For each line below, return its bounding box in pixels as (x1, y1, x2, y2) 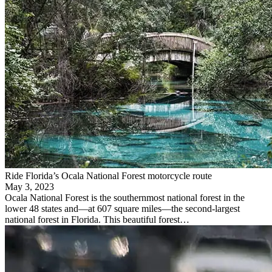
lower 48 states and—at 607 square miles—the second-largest (5, 203, 240, 214)
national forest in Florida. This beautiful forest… (5, 214, 189, 225)
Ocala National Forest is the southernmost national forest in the (5, 192, 245, 203)
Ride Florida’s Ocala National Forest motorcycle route (5, 170, 212, 181)
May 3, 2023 (5, 181, 54, 192)
